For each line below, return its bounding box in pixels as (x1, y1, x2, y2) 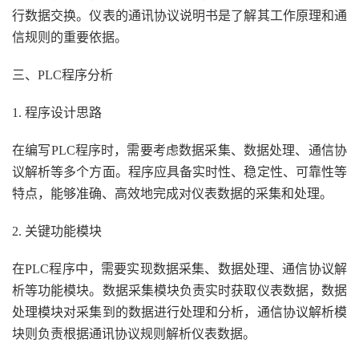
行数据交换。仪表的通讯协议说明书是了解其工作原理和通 (12, 9, 347, 22)
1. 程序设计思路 (12, 106, 102, 119)
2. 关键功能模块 (12, 224, 102, 238)
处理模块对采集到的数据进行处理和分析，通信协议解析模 (12, 305, 347, 319)
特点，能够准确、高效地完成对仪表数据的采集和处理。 (12, 187, 333, 200)
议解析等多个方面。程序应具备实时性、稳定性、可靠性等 (12, 165, 347, 179)
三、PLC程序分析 (12, 68, 113, 82)
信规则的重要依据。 (12, 30, 127, 44)
